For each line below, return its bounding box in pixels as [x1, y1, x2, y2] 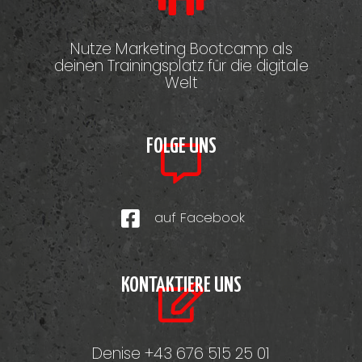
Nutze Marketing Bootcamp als [69, 38, 293, 61]
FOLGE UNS [145, 137, 217, 158]
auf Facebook [154, 208, 245, 228]
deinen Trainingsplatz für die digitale [53, 55, 309, 78]
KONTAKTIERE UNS [120, 276, 242, 297]
